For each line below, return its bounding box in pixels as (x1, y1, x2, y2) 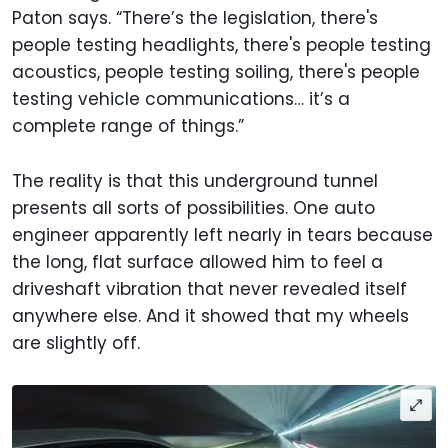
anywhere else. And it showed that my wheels (12, 304, 409, 329)
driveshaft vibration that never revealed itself (12, 277, 407, 302)
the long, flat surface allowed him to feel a (12, 250, 383, 275)
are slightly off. (12, 331, 145, 356)
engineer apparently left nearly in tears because (12, 223, 433, 248)
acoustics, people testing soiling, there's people (12, 60, 420, 85)
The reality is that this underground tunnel (12, 169, 378, 194)
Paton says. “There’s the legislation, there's (12, 6, 378, 31)
